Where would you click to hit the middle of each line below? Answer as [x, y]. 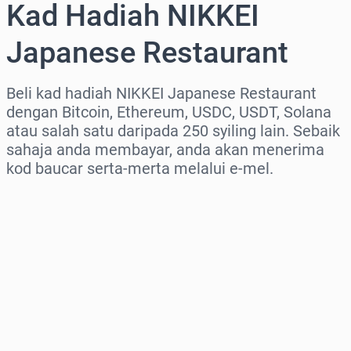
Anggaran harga [57, 334]
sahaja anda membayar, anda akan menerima [165, 150]
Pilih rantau [43, 199]
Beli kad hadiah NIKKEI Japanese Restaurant [161, 94]
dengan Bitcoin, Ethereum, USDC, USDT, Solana [169, 112]
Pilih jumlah [44, 266]
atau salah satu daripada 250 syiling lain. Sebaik [173, 131]
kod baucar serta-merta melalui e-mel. [140, 169]
